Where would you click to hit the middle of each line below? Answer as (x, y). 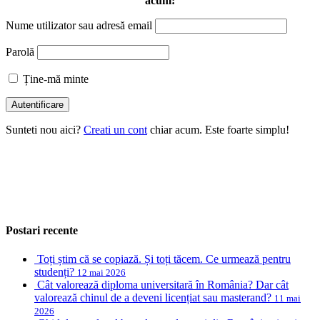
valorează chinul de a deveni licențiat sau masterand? (154, 297)
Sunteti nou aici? (45, 130)
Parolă (20, 52)
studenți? (56, 271)
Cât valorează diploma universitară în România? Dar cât (163, 284)
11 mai (287, 298)
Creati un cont (115, 130)
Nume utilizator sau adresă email (79, 26)
